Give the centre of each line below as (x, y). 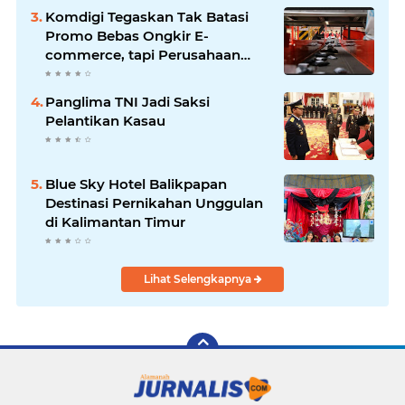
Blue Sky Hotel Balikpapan (136, 184)
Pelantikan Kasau (105, 121)
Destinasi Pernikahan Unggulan (154, 203)
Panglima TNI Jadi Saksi (127, 102)
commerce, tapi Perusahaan (143, 55)
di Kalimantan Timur (115, 222)
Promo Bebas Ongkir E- (127, 36)
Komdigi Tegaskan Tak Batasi (147, 17)
